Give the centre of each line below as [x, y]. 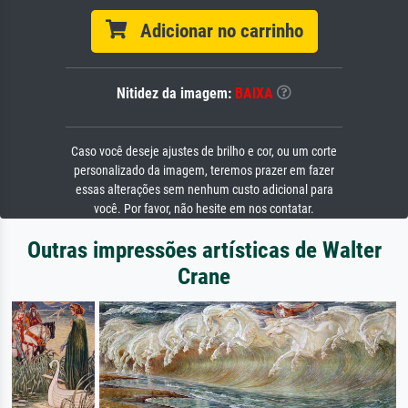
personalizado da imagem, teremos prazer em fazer [204, 171]
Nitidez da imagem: [176, 93]
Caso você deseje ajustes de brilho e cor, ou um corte [204, 152]
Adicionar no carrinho [214, 31]
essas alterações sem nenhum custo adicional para [204, 190]
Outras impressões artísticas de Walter [204, 250]
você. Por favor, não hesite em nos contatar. [204, 209]
